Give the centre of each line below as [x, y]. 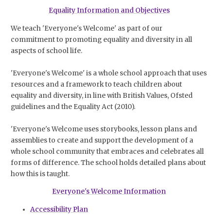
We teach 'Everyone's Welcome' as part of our [87, 28]
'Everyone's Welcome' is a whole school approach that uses [109, 73]
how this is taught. [41, 174]
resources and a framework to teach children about [97, 84]
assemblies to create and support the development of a [102, 140]
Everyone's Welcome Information [109, 192]
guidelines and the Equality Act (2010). [74, 107]
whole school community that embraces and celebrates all [108, 151]
